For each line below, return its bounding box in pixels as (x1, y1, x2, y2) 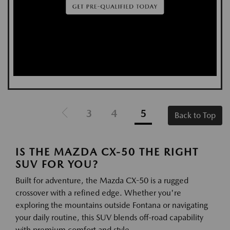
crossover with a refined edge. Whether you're (15, 188, 181, 198)
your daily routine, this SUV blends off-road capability (15, 213, 203, 223)
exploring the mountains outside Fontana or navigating (15, 200, 208, 210)
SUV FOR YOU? (15, 158, 99, 171)
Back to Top (175, 110, 216, 121)
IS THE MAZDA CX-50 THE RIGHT (15, 146, 199, 159)
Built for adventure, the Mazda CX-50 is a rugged (15, 176, 188, 186)
